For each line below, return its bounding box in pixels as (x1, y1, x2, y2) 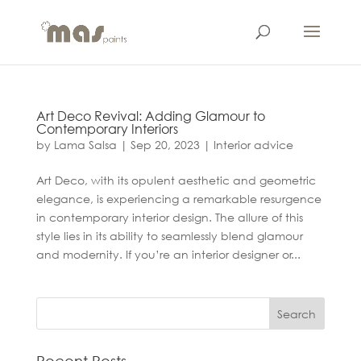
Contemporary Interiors (35, 120, 178, 137)
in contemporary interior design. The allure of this (35, 210, 303, 225)
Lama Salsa (53, 137, 117, 152)
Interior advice (213, 137, 293, 152)
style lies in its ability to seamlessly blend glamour (35, 228, 303, 243)
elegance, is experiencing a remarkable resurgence (35, 191, 322, 206)
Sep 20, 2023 (130, 137, 200, 152)
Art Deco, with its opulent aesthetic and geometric (35, 172, 316, 188)
